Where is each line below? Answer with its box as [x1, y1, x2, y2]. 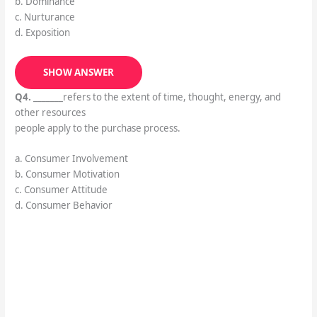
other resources [14, 105, 86, 119]
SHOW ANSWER [42, 65, 114, 79]
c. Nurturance [14, 11, 75, 24]
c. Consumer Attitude [14, 183, 108, 197]
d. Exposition [14, 26, 70, 40]
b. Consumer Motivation [14, 168, 120, 181]
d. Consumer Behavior [14, 199, 113, 212]
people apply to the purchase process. [14, 121, 180, 134]
